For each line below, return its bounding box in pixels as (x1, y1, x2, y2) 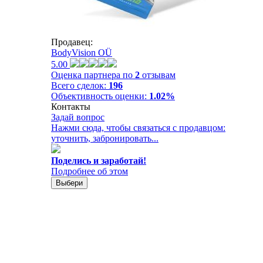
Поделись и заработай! (51, 155, 146, 166)
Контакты (51, 101, 90, 112)
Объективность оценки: (51, 90, 149, 101)
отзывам (140, 69, 176, 80)
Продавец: (51, 36, 93, 47)
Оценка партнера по (51, 69, 135, 80)
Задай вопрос (51, 112, 104, 122)
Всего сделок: (51, 80, 109, 90)
